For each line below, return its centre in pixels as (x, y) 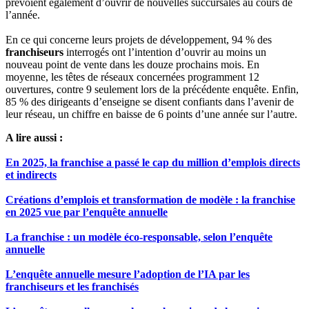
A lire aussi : (34, 138)
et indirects (31, 175)
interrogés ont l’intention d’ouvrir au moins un (165, 52)
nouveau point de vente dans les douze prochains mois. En (132, 65)
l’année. (23, 15)
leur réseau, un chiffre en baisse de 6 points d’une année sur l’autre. (151, 114)
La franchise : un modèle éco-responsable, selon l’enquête (139, 237)
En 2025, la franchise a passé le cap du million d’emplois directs (153, 163)
